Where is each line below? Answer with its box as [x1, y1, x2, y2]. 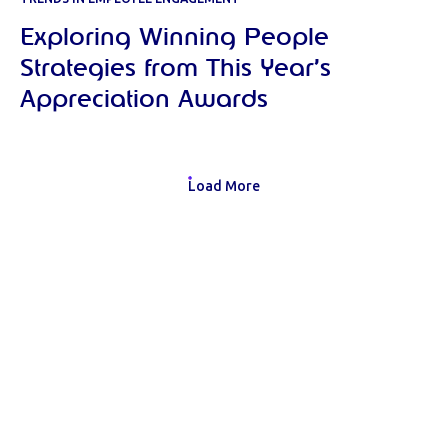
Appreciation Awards [20, 88, 268, 113]
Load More [188, 178, 260, 196]
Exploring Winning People [20, 26, 329, 51]
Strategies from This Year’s [20, 57, 331, 82]
